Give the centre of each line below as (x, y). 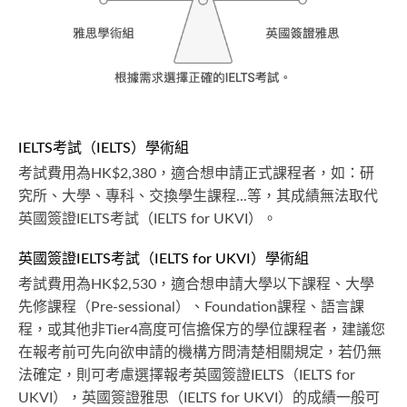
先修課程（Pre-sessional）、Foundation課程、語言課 (191, 307)
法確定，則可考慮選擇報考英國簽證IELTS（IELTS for (187, 375)
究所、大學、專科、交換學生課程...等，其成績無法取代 (198, 196)
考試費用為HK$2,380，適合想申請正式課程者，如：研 (196, 173)
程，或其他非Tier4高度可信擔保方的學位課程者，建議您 (202, 329)
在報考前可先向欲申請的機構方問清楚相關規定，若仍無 (200, 352)
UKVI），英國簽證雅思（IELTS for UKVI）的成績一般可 (199, 397)
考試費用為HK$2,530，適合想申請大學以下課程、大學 (196, 284)
